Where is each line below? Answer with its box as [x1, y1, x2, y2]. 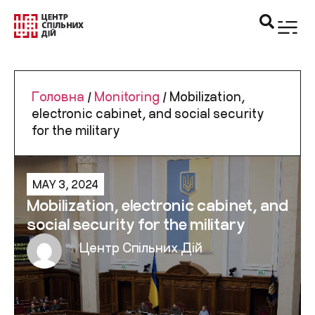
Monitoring [94, 89, 160, 104]
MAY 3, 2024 [32, 177, 98, 191]
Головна [32, 89, 84, 104]
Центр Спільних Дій [79, 240, 202, 256]
